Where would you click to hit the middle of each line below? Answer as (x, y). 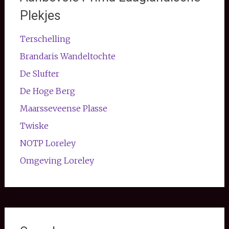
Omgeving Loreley (57, 161)
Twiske (34, 126)
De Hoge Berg (47, 91)
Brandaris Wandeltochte (67, 56)
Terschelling (45, 39)
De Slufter (39, 74)
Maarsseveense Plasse (63, 109)
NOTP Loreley (48, 143)
